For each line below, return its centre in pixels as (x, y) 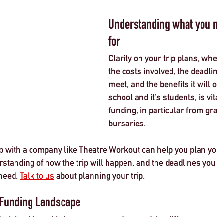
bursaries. (128, 123)
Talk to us (37, 175)
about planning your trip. (101, 175)
